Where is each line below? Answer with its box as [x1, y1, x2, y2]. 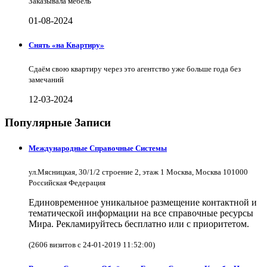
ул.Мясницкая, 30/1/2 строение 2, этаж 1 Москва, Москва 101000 [29, 167, 248, 176]
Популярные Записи [5, 116, 111, 129]
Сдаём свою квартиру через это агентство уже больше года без [29, 64, 241, 73]
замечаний [29, 74, 64, 84]
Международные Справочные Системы [29, 143, 167, 153]
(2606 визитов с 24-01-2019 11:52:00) [29, 240, 155, 249]
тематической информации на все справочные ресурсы [29, 207, 253, 218]
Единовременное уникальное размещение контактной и [29, 197, 257, 207]
